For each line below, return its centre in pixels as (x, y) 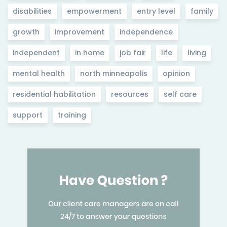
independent (36, 53)
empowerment (94, 11)
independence (146, 32)
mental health (39, 74)
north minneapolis (114, 74)
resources (130, 94)
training (72, 115)
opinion (176, 74)
